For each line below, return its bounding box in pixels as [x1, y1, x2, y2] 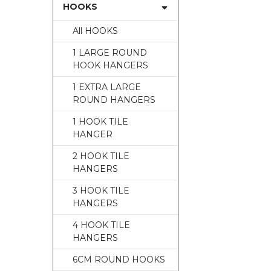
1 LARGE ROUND [72, 47, 147, 59]
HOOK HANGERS [72, 60, 148, 71]
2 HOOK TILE [72, 151, 129, 162]
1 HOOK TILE [72, 116, 128, 128]
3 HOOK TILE [72, 185, 129, 197]
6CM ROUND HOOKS [72, 254, 165, 266]
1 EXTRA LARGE [72, 82, 141, 93]
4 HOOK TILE [72, 220, 130, 231]
